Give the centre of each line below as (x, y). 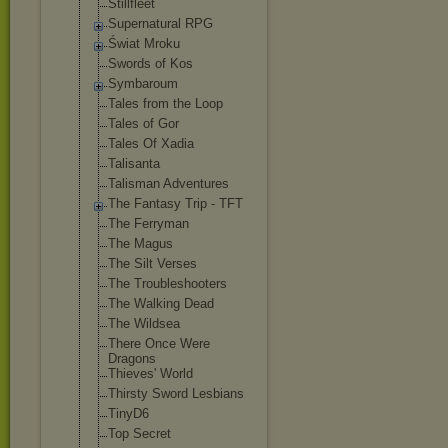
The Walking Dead (161, 303)
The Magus (140, 243)
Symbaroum (143, 83)
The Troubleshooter (164, 283)
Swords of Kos (150, 63)
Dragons (132, 358)
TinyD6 (128, 413)
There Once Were (159, 343)
